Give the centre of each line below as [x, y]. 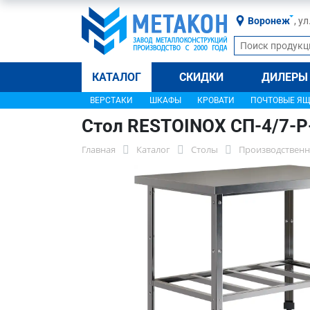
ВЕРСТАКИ [111, 100]
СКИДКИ [202, 77]
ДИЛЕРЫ [285, 77]
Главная [99, 149]
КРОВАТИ [216, 100]
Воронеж [269, 21]
